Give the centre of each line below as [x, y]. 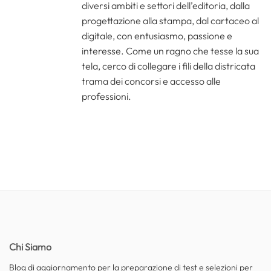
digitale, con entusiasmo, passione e [157, 35]
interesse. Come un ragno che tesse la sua [170, 51]
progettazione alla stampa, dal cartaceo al [170, 20]
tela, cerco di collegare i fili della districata [168, 66]
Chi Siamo [30, 247]
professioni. [106, 96]
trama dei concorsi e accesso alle [151, 81]
